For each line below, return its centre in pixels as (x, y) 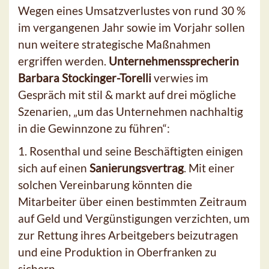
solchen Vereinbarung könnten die (105, 185)
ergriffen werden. (63, 61)
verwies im (181, 78)
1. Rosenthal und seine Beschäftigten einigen (131, 151)
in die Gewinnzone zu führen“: (94, 128)
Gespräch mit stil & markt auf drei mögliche (127, 95)
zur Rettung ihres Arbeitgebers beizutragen (128, 235)
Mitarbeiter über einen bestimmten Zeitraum (132, 202)
